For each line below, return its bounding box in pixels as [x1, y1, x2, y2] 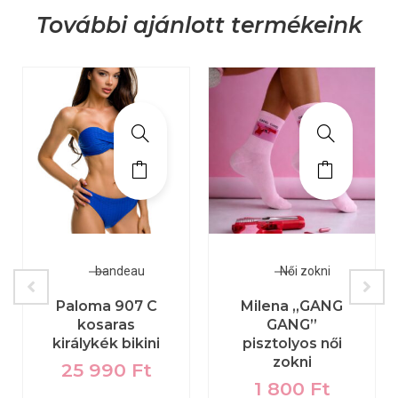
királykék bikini [52, 335, 160, 353]
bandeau [94, 264, 145, 279]
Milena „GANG [241, 298, 343, 315]
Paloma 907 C [55, 298, 157, 315]
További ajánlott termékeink [36, 12, 362, 39]
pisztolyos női [242, 335, 342, 353]
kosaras [77, 316, 135, 334]
